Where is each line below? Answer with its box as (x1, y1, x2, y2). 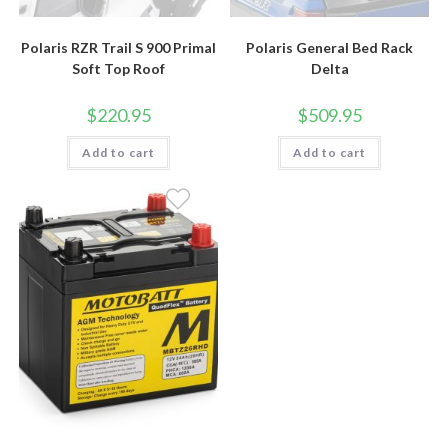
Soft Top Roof (71, 60, 165, 78)
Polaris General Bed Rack (246, 39, 414, 57)
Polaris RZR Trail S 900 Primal (20, 39, 216, 57)
